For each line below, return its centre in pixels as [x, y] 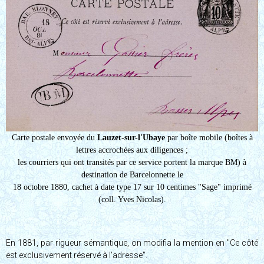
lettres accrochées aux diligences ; [132, 150]
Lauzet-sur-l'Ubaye [131, 137]
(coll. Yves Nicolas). [132, 199]
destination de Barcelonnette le [132, 174]
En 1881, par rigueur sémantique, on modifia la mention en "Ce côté [132, 242]
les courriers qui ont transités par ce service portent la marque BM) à [132, 162]
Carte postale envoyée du [54, 137]
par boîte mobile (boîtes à [209, 137]
